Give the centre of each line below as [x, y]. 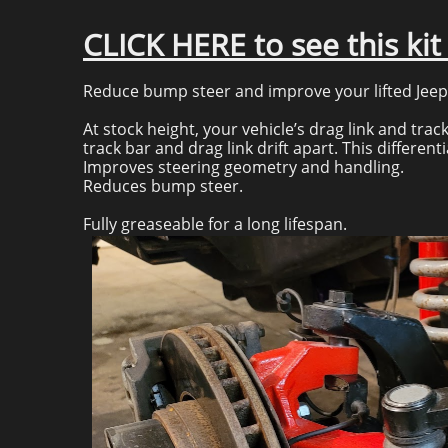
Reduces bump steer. [163, 186]
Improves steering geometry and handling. [243, 167]
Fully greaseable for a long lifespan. [215, 224]
